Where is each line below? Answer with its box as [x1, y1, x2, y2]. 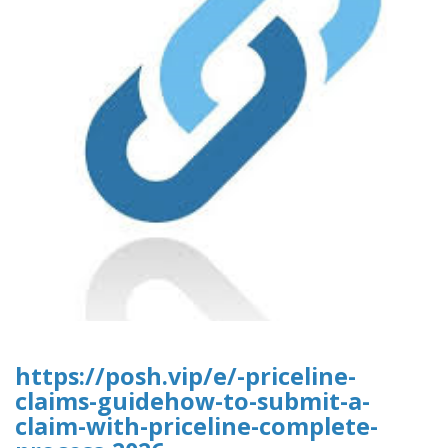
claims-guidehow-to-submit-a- [15, 385, 370, 418]
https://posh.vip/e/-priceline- [15, 360, 356, 393]
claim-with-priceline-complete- [15, 410, 378, 443]
